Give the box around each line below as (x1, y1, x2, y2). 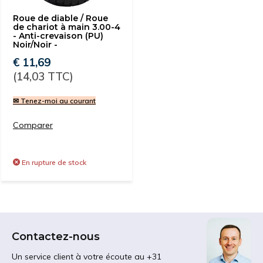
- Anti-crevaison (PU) (13, 31, 103, 41)
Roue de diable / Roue (13, 13, 108, 23)
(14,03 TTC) (13, 69, 73, 83)
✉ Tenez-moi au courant (13, 96, 96, 105)
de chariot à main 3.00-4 (13, 22, 120, 32)
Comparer (13, 120, 53, 130)
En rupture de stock (20, 158, 86, 167)
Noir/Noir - (13, 39, 58, 50)
